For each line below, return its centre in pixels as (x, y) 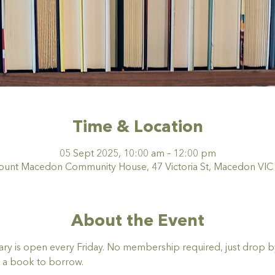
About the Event (137, 222)
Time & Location (137, 128)
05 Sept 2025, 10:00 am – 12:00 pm (137, 154)
